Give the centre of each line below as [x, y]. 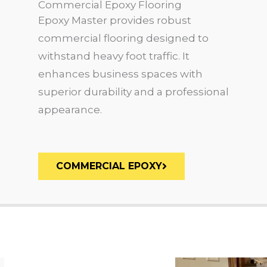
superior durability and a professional [133, 91]
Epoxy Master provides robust [115, 20]
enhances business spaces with [120, 74]
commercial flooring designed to [123, 38]
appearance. [70, 109]
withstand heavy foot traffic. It [114, 56]
